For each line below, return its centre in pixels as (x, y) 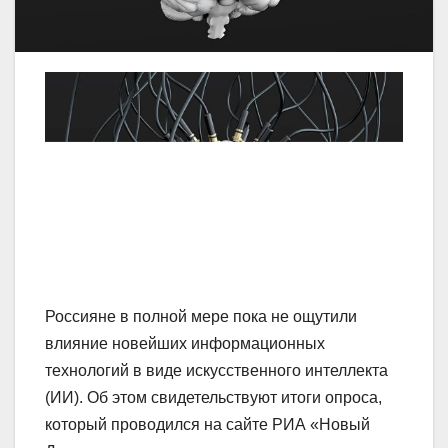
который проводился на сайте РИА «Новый (207, 425)
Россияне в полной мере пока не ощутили (201, 317)
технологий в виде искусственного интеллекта (216, 371)
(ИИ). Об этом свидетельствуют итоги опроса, (213, 398)
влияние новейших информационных (185, 344)
